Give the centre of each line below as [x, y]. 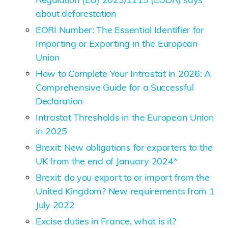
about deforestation [76, 13]
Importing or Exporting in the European [117, 43]
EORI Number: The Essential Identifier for [120, 30]
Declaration [60, 101]
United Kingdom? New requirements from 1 [125, 191]
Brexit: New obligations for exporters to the [124, 147]
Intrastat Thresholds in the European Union [125, 117]
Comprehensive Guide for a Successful [115, 87]
